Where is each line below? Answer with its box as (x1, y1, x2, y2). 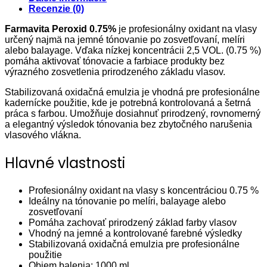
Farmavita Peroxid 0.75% (5, 24, 116, 35)
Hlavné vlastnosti (5, 153, 129, 173)
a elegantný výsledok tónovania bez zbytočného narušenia (5, 119, 252, 130)
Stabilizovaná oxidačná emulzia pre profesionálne (29, 239, 240, 250)
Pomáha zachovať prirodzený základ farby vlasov (29, 218, 237, 228)
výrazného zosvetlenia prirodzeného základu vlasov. (5, 67, 225, 77)
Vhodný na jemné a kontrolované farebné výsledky (29, 228, 242, 239)
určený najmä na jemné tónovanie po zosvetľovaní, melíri (5, 35, 245, 45)
